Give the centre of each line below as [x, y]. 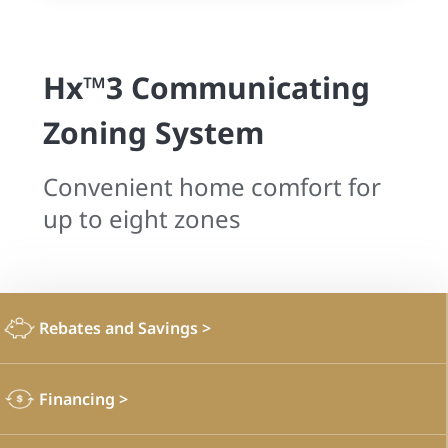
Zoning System [153, 132]
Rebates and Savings [120, 327]
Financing [79, 398]
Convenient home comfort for [212, 186]
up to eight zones [142, 218]
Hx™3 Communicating [206, 87]
